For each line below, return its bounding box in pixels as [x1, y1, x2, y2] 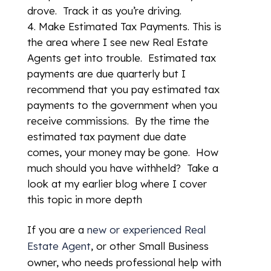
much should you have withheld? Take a [27, 162, 218, 174]
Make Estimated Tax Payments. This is [38, 20, 221, 33]
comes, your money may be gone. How [27, 146, 218, 158]
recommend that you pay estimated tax [27, 83, 220, 96]
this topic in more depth [27, 193, 142, 206]
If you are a [27, 223, 87, 236]
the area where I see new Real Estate [27, 36, 208, 48]
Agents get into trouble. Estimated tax [27, 51, 216, 64]
